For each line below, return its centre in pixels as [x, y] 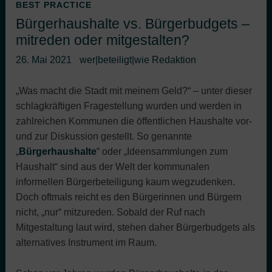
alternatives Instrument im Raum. [87, 243]
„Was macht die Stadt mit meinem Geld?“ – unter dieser [134, 91]
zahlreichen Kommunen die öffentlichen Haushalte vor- [134, 121]
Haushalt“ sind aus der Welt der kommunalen [113, 167]
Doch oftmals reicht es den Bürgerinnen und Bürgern [129, 197]
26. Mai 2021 [44, 60]
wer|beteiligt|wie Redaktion [138, 60]
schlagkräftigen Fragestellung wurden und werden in [129, 106]
